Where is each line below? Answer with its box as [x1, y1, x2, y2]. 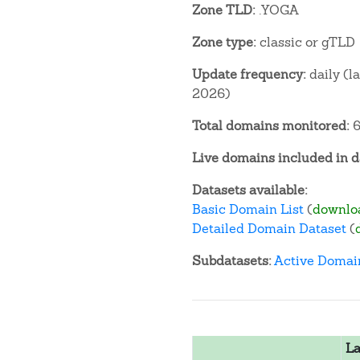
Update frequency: [192, 66, 306, 83]
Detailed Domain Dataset [192, 220, 346, 237]
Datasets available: [192, 182, 308, 198]
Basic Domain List [192, 201, 304, 218]
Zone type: [192, 34, 256, 51]
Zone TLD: [192, 2, 256, 18]
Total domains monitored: [192, 117, 350, 134]
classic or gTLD [256, 34, 355, 51]
